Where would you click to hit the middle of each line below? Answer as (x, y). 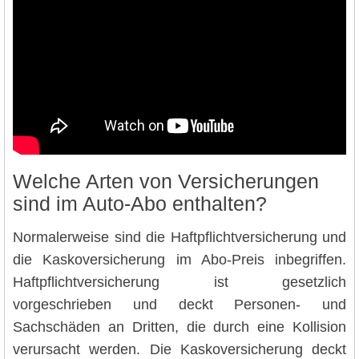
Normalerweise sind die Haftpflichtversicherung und (179, 237)
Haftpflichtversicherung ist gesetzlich (179, 282)
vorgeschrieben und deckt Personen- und (179, 304)
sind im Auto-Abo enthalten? (140, 204)
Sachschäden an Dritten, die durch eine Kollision (179, 327)
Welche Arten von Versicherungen (166, 182)
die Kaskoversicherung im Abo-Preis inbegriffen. (179, 259)
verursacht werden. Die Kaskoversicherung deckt (179, 349)
